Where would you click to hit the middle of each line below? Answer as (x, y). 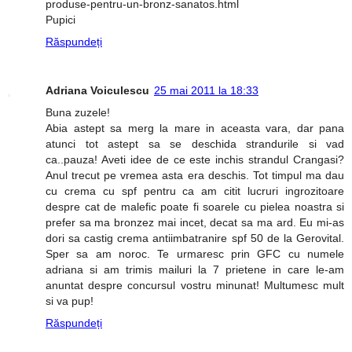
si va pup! (70, 301)
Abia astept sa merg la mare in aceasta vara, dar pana (195, 128)
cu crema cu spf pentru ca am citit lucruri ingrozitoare (195, 191)
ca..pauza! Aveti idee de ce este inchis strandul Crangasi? (195, 159)
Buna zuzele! (78, 112)
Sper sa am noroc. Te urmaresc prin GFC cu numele (195, 253)
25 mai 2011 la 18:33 (206, 90)
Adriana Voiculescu (97, 90)
